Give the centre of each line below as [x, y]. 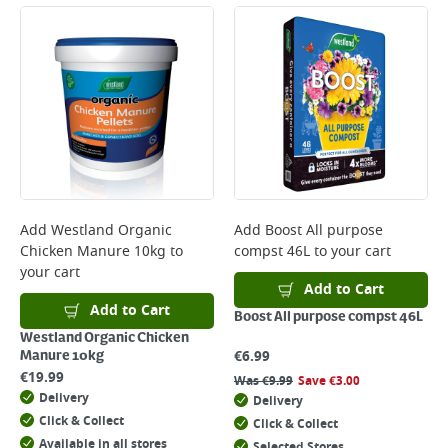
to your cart [350, 251]
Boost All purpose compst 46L [328, 317]
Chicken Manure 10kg [93, 251]
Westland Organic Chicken [104, 338]
